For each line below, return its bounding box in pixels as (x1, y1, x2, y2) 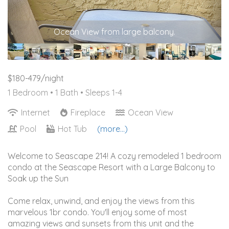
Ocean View (126, 107, 173, 118)
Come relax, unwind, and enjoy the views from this (8, 195, 195, 206)
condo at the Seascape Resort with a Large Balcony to (8, 162, 215, 172)
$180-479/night (8, 73, 64, 83)
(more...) (97, 123, 128, 134)
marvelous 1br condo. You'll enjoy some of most (8, 207, 187, 217)
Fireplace (68, 107, 107, 118)
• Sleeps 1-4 (80, 87, 122, 98)
